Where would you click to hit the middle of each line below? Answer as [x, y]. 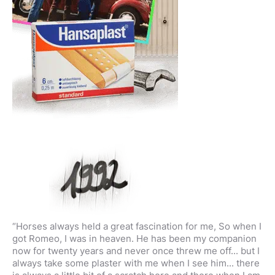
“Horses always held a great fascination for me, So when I [137, 226]
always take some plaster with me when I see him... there [136, 263]
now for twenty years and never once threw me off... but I [136, 251]
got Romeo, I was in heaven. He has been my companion [134, 238]
